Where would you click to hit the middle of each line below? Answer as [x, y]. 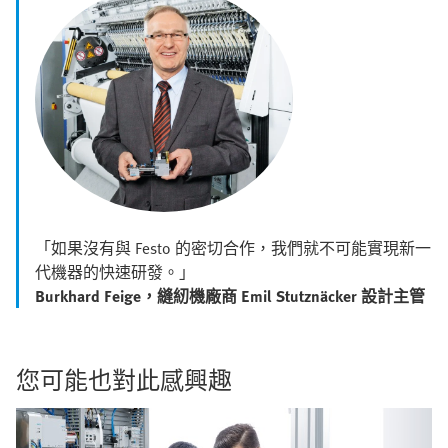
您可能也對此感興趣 [124, 379]
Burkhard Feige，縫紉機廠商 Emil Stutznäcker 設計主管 [230, 295]
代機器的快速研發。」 [115, 271]
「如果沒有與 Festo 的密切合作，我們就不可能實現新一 [233, 247]
